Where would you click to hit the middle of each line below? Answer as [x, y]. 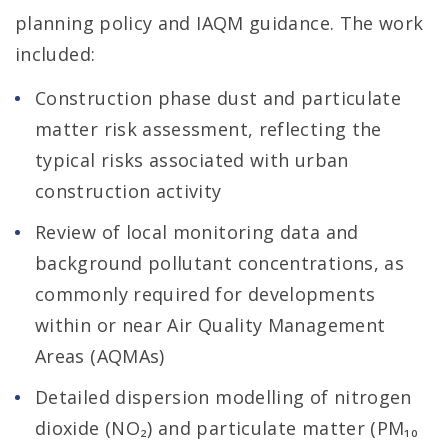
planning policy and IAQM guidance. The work [219, 23]
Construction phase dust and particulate [218, 98]
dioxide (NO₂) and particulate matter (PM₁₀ [227, 428]
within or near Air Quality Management [210, 325]
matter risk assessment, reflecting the [208, 129]
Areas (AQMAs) [100, 356]
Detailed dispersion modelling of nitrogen [223, 397]
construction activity [128, 191]
